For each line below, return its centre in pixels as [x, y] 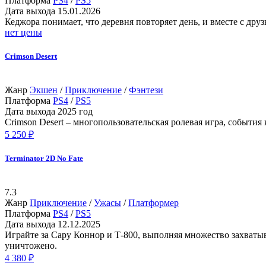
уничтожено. [31, 246]
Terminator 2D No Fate [44, 158]
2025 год [75, 111]
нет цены [23, 33]
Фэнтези [146, 90]
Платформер [153, 203]
